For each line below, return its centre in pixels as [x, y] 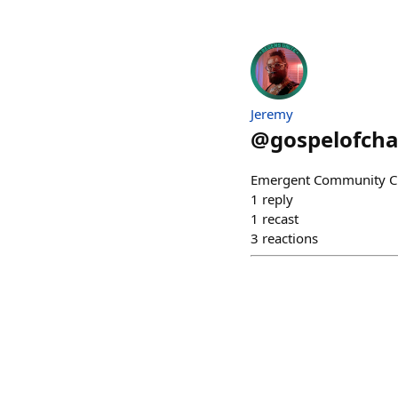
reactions [290, 238]
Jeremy [272, 114]
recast [280, 219]
